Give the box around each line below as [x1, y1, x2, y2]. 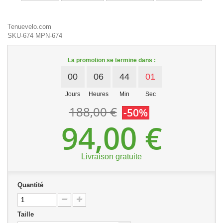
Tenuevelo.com [7, 23, 51, 30]
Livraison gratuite [81, 152, 142, 161]
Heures [89, 91, 109, 98]
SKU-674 [7, 32, 33, 39]
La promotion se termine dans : [67, 57, 156, 64]
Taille [17, 211, 36, 218]
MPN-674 [35, 32, 62, 39]
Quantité [17, 181, 43, 189]
